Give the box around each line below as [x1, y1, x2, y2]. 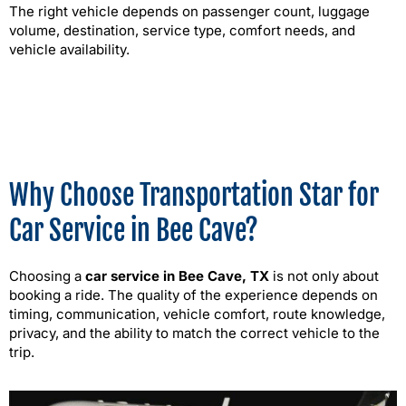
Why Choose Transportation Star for [9, 179, 379, 213]
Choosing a [9, 267, 85, 285]
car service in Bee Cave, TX [85, 267, 269, 285]
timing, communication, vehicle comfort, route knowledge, [9, 305, 385, 324]
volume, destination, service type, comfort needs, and [9, 22, 355, 39]
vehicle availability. [9, 41, 130, 58]
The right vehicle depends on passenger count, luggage [9, 3, 370, 20]
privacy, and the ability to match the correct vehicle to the [9, 324, 380, 343]
